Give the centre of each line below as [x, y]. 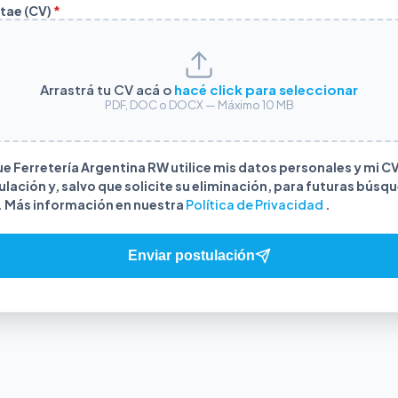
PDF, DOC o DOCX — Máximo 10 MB [199, 105]
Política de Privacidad [255, 204]
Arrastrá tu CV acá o [107, 89]
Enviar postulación [191, 255]
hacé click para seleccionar [266, 89]
